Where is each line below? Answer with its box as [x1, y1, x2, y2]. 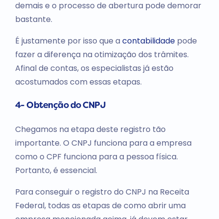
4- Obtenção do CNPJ [15, 102, 106, 110]
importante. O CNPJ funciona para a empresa [15, 137, 192, 149]
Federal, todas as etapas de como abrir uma [15, 200, 186, 212]
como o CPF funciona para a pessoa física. [15, 151, 178, 163]
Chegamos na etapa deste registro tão [15, 124, 166, 135]
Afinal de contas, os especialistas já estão [15, 63, 174, 74]
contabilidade [122, 35, 175, 47]
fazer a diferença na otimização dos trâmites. [15, 49, 189, 61]
